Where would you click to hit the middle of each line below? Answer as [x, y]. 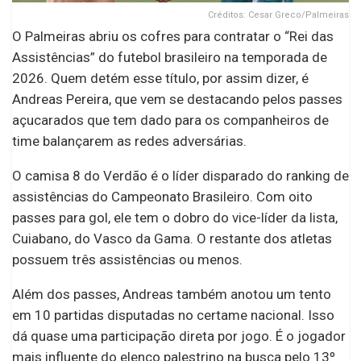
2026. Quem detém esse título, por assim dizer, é [160, 78]
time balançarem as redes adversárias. [129, 141]
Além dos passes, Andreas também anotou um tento [172, 294]
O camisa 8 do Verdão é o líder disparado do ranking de [180, 175]
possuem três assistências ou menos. [127, 259]
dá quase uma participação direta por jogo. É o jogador [179, 336]
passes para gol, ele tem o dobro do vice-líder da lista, [175, 217]
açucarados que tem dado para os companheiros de [170, 120]
